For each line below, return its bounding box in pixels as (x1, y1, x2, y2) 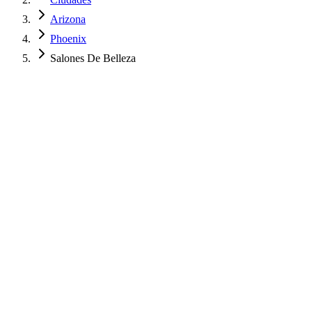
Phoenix (50, 33, 86, 45)
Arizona (50, 13, 86, 25)
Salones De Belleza (50, 52, 136, 64)
